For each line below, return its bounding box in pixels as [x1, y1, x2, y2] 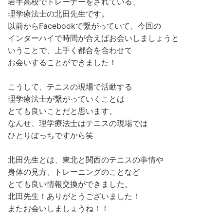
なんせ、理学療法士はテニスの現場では [8, 118, 148, 128]
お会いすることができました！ [8, 57, 117, 67]
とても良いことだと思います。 [8, 106, 117, 116]
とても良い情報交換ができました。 [8, 179, 132, 189]
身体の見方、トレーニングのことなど [8, 166, 140, 177]
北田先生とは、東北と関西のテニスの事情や [8, 154, 163, 164]
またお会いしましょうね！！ [8, 203, 109, 213]
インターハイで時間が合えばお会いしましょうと [8, 33, 179, 43]
